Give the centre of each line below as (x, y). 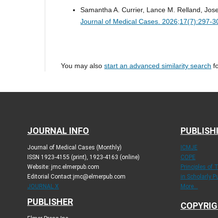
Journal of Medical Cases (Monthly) (74, 147)
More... (189, 186)
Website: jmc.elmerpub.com (63, 167)
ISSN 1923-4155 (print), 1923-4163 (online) (83, 157)
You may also (83, 65)
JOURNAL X (43, 186)
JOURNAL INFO (58, 130)
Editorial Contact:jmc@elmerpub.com (76, 176)
